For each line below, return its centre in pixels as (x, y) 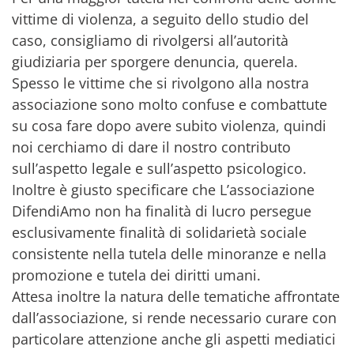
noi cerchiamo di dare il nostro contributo (151, 147)
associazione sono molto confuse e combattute (169, 104)
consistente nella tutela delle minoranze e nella (169, 253)
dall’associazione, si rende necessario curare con (174, 317)
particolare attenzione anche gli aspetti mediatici (174, 339)
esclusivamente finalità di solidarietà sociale (159, 232)
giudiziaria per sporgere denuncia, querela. (155, 61)
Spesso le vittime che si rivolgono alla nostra (160, 83)
